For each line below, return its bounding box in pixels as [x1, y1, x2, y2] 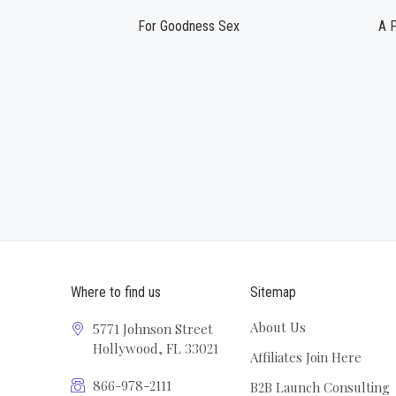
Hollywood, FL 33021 [93, 339, 219, 358]
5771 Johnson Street [93, 320, 214, 339]
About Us [249, 318, 306, 337]
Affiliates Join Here [249, 348, 362, 367]
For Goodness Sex [138, 18, 240, 34]
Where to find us [71, 284, 162, 301]
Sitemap [249, 284, 296, 301]
